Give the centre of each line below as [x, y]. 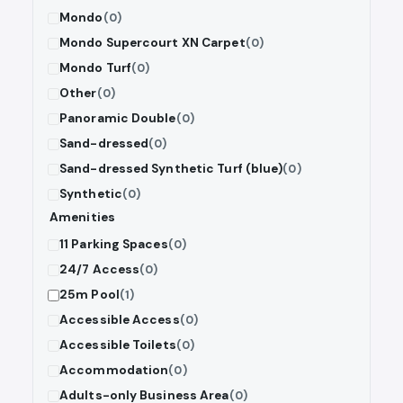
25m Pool [90, 295]
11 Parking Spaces [114, 245]
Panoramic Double [118, 119]
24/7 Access [100, 270]
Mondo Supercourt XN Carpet [152, 43]
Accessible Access [120, 320]
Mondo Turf [95, 68]
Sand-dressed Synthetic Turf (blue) [171, 169]
